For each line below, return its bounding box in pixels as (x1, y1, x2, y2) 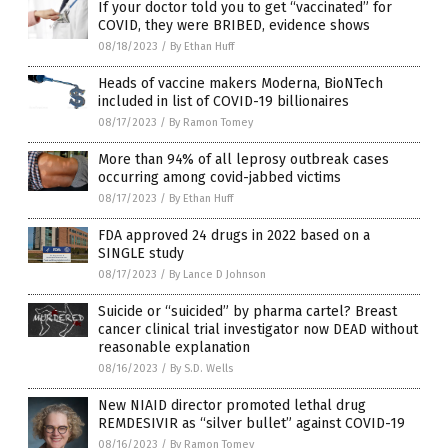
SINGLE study (98, 245, 184, 263)
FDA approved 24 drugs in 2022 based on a (98, 227, 370, 245)
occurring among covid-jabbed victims (98, 169, 341, 187)
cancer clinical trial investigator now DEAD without (98, 321, 418, 339)
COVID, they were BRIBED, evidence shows (98, 17, 370, 35)
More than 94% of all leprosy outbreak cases (98, 151, 389, 169)
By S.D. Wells (170, 362, 233, 376)
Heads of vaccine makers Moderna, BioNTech (98, 75, 383, 93)
